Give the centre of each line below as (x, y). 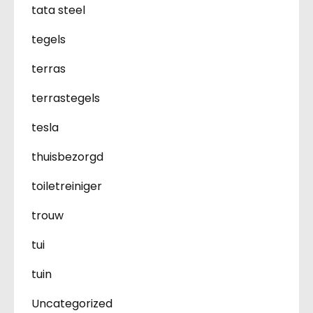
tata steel (58, 10)
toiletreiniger (67, 187)
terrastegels (66, 99)
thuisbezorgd (67, 157)
